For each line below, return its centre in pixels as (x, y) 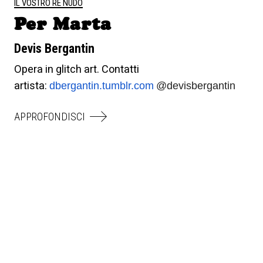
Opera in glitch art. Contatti (77, 69)
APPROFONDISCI (50, 116)
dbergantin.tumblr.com (102, 85)
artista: (32, 85)
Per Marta (63, 23)
